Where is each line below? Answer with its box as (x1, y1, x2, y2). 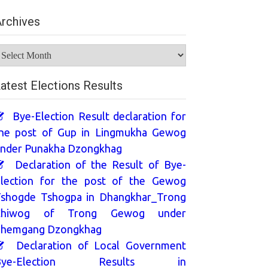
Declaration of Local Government (10, 239, 187, 251)
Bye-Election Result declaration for (8, 109, 187, 122)
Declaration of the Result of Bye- (10, 158, 187, 170)
